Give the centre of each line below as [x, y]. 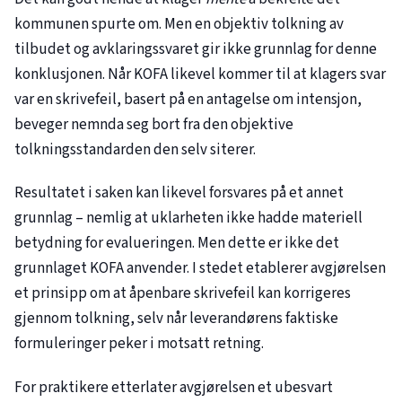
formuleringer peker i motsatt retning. [139, 344]
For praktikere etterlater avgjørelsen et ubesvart [174, 387]
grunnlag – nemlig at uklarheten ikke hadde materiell [188, 218]
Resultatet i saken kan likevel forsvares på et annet [179, 193]
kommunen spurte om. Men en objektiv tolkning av [179, 24]
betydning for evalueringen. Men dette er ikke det [177, 244]
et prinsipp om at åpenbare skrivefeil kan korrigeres [183, 294]
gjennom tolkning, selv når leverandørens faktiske [176, 319]
